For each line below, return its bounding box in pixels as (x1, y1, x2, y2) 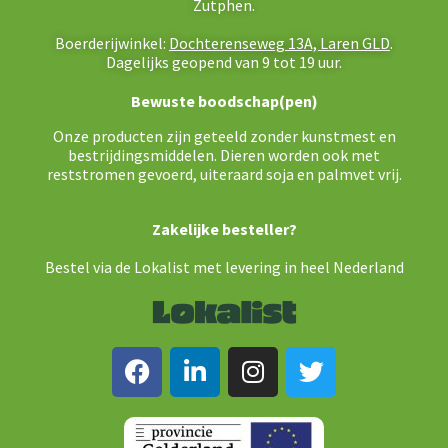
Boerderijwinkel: (55, 32, 169, 53)
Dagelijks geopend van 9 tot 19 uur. (106, 51, 342, 72)
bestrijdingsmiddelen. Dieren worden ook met (68, 144, 380, 165)
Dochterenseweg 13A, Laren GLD (169, 32, 390, 53)
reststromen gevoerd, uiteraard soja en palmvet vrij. (46, 163, 402, 184)
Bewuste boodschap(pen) (130, 90, 318, 111)
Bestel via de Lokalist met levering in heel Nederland (44, 256, 404, 277)
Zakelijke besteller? (151, 218, 297, 239)
